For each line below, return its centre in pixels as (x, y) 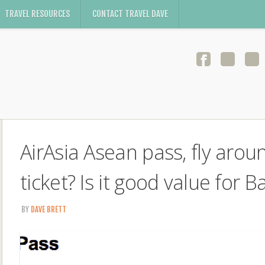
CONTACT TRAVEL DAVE (130, 14)
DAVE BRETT (49, 209)
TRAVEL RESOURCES (37, 14)
